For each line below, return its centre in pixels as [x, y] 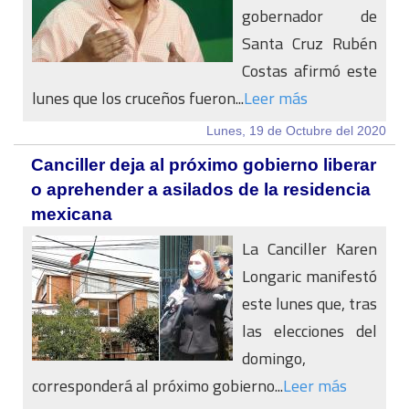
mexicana [72, 214]
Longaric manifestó [309, 276]
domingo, [274, 358]
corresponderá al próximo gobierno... [157, 386]
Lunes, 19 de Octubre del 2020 [296, 131]
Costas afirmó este [309, 71]
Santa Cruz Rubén [309, 43]
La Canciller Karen [309, 249]
